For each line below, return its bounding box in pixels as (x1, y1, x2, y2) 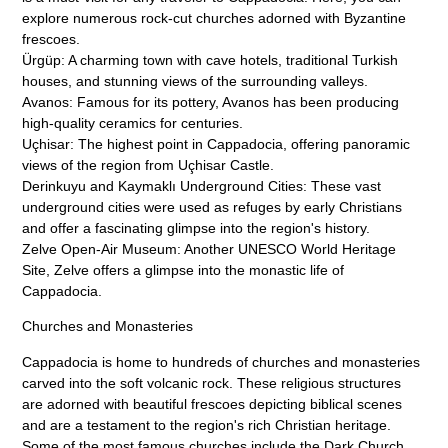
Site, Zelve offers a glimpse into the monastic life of (22, 261, 345, 278)
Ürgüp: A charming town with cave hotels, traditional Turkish (22, 51, 399, 68)
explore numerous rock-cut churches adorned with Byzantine (22, 9, 407, 26)
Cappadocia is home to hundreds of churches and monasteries (22, 353, 421, 370)
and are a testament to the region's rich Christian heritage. (22, 416, 392, 433)
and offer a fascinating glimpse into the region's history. (22, 219, 371, 236)
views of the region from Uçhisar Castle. (22, 156, 275, 173)
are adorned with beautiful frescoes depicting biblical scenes (22, 395, 403, 412)
